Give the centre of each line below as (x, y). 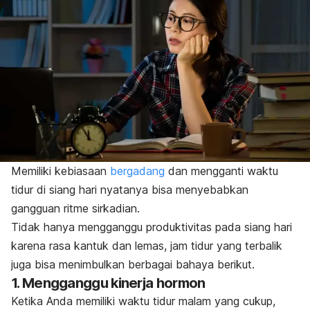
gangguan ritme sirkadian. (75, 209)
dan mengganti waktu (221, 171)
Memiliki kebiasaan (61, 171)
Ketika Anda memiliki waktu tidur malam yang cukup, (143, 301)
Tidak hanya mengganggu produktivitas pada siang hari (152, 227)
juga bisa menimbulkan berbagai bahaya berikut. (133, 265)
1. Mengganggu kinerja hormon (108, 283)
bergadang (137, 171)
